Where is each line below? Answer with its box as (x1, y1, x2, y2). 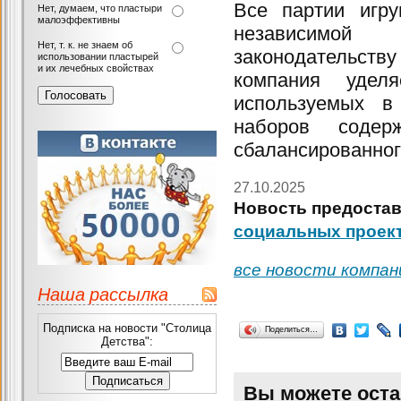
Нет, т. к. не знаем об (38, 39, 132, 50)
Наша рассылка (38, 282, 168, 305)
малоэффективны (38, 14, 120, 25)
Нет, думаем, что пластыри (38, 3, 162, 13)
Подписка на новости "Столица (43, 321, 211, 335)
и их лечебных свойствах (38, 63, 154, 73)
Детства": (101, 335, 153, 348)
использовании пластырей (38, 51, 158, 62)
